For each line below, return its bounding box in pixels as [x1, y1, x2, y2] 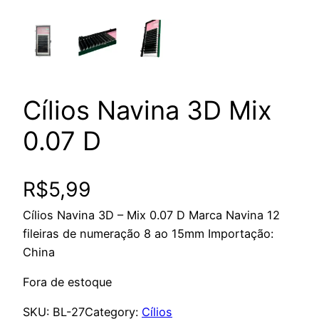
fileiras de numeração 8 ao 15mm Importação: [23, 226, 273, 241]
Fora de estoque [23, 275, 112, 290]
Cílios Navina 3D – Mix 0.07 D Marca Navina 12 [23, 207, 280, 222]
